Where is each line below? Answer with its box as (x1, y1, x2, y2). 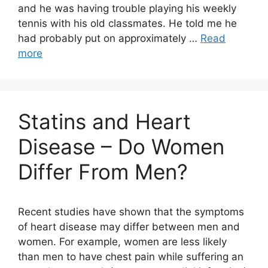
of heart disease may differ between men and (18, 221, 240, 233)
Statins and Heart (18, 109, 191, 134)
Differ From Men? (18, 159, 188, 184)
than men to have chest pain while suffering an (18, 251, 243, 263)
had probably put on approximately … (18, 32, 200, 44)
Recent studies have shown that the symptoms (18, 206, 244, 218)
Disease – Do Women (18, 134, 224, 159)
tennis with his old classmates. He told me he (18, 17, 237, 29)
